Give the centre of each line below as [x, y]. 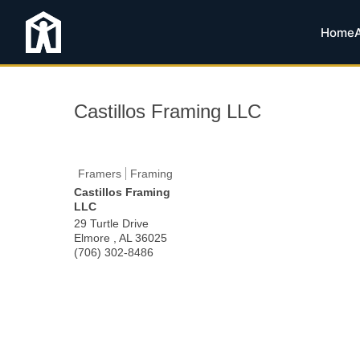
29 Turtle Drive [111, 223]
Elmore [94, 238]
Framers [100, 174]
